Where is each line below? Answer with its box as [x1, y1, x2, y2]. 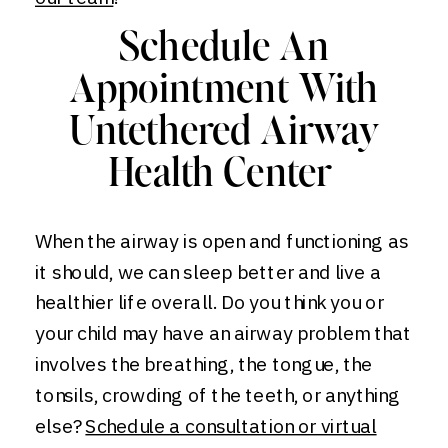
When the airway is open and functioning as [35, 228, 409, 254]
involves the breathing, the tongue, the [35, 351, 373, 377]
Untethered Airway [69, 113, 379, 154]
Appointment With [69, 71, 379, 112]
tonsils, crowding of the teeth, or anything [35, 382, 401, 408]
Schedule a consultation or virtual [85, 412, 377, 439]
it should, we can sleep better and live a [35, 258, 381, 285]
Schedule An [119, 29, 329, 70]
